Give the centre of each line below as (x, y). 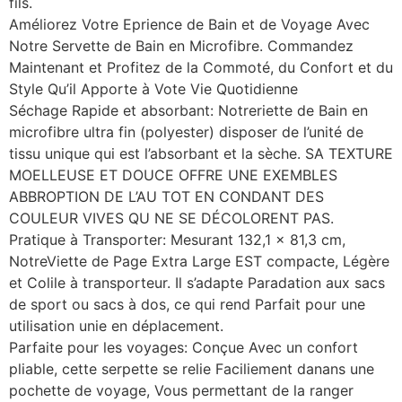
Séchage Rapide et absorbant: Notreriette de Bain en (188, 111)
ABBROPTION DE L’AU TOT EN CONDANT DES (166, 197)
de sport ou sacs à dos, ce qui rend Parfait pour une (187, 305)
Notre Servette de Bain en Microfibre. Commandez (181, 46)
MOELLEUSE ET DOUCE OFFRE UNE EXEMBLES (173, 175)
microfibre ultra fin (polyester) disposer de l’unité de (186, 132)
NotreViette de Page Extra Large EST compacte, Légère (199, 262)
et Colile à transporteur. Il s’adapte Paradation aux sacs (197, 283)
